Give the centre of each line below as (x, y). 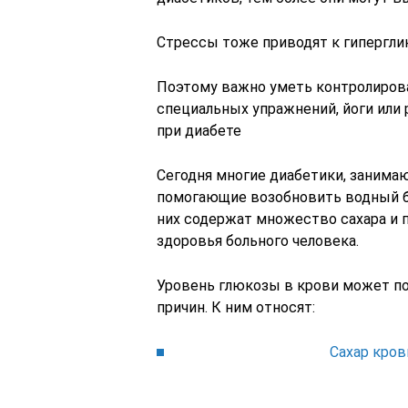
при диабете (199, 131)
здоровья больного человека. (258, 241)
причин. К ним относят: (236, 307)
